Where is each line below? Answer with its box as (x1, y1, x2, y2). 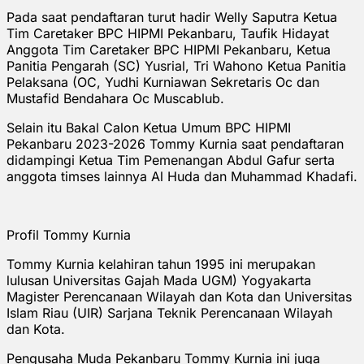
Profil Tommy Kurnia (6, 226, 131, 243)
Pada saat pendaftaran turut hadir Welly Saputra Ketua (6, 8, 337, 25)
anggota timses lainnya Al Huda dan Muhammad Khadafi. (6, 167, 357, 184)
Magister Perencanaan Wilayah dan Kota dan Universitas (6, 288, 352, 305)
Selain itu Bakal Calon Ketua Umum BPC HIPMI (6, 119, 291, 136)
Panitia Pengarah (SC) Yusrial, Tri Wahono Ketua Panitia (6, 57, 346, 74)
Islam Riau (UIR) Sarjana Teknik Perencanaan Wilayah (6, 304, 332, 321)
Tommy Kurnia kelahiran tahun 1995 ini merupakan (6, 255, 315, 272)
